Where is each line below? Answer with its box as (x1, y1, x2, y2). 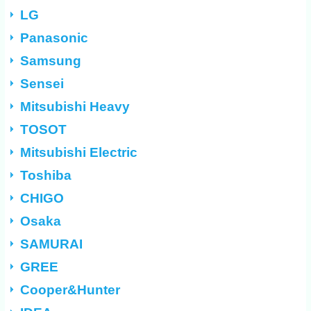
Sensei (20, 76, 65, 92)
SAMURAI (20, 237, 83, 252)
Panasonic (20, 31, 89, 46)
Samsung (20, 53, 82, 69)
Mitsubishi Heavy (20, 99, 131, 115)
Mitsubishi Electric (20, 145, 138, 160)
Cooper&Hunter (20, 283, 121, 298)
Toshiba (20, 168, 72, 183)
